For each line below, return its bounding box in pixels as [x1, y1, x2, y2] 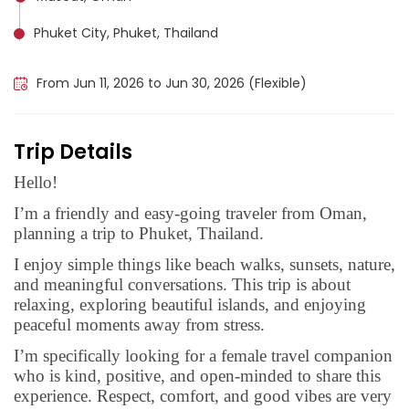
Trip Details [14, 138, 132, 166]
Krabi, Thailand [34, 48, 126, 68]
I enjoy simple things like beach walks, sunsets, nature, [14, 255, 395, 274]
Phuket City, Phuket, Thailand [34, 24, 218, 42]
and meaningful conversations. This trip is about [14, 275, 351, 294]
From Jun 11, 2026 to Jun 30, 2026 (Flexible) [37, 74, 307, 92]
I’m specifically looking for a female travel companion [14, 346, 393, 365]
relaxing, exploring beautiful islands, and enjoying [14, 295, 366, 314]
